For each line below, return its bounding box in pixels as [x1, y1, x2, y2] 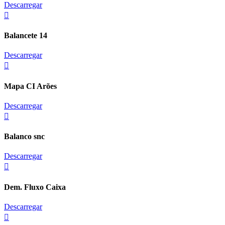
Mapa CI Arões [4, 81, 57, 90]
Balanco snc [4, 132, 45, 141]
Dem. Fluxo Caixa [4, 182, 66, 191]
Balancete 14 [4, 31, 47, 40]
